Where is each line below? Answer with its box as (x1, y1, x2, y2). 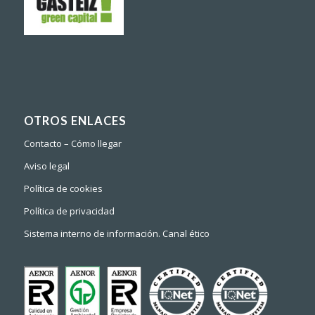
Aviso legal (23, 159, 70, 172)
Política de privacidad (23, 204, 115, 217)
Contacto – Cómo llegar (23, 136, 122, 150)
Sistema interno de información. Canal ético (23, 226, 210, 240)
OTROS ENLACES (23, 113, 127, 128)
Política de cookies (23, 181, 103, 195)
